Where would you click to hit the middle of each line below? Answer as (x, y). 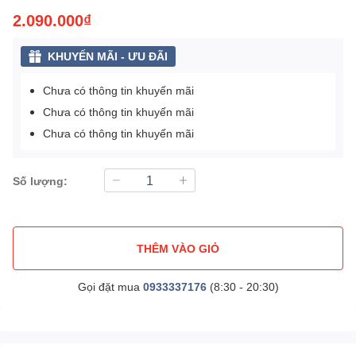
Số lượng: (40, 180)
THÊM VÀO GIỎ (178, 248)
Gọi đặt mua (110, 287)
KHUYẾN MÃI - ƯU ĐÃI (108, 56)
